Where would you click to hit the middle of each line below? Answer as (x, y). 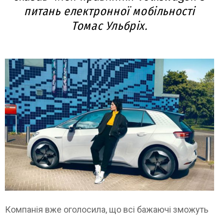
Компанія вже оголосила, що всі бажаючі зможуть (107, 210)
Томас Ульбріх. (109, 26)
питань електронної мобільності (109, 11)
